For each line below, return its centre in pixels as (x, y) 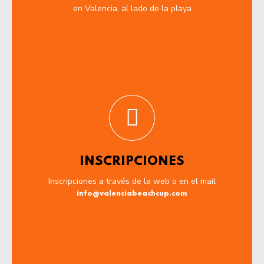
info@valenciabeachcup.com (132, 194)
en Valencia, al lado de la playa (132, 8)
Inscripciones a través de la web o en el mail (132, 181)
